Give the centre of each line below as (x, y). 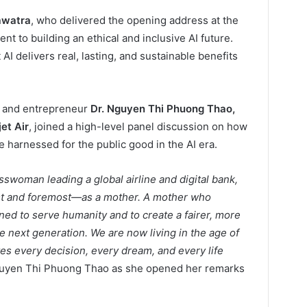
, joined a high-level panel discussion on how (138, 126)
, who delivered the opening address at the (135, 20)
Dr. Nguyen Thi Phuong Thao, (163, 108)
